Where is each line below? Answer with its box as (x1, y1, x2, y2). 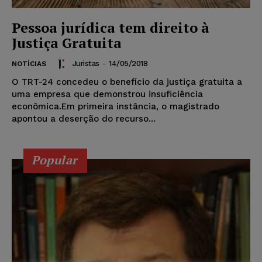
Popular (32, 152, 78, 168)
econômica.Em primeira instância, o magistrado (12, 101, 219, 112)
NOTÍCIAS (12, 60, 46, 68)
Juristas (72, 58, 99, 68)
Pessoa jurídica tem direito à (12, 18, 209, 37)
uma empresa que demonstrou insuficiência (12, 89, 203, 100)
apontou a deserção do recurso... (12, 113, 156, 125)
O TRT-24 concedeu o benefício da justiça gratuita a (12, 77, 243, 88)
